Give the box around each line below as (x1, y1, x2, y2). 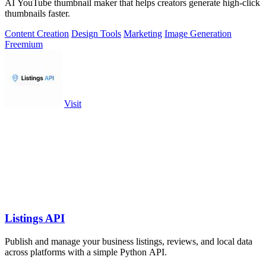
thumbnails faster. (5, 8, 70, 19)
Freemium (5, 39, 43, 50)
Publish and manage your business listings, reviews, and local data (5, 236, 252, 246)
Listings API (5, 212, 65, 225)
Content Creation (5, 28, 69, 39)
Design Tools (71, 28, 121, 39)
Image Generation (164, 28, 232, 39)
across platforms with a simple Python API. (5, 246, 167, 257)
